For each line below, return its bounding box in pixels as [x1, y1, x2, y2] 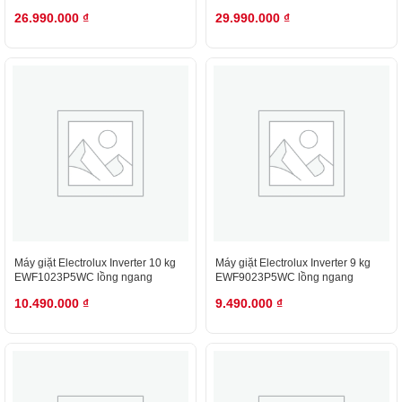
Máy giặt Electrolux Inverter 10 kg [14, 257, 176, 269]
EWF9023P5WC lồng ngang [215, 271, 354, 284]
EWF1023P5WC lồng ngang [14, 271, 153, 284]
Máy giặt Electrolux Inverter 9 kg [215, 257, 371, 269]
